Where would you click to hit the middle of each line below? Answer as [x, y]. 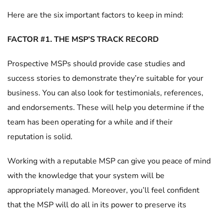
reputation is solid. [41, 137]
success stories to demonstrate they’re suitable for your [105, 78]
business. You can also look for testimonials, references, [105, 93]
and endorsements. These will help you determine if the [106, 108]
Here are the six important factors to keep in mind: [96, 15]
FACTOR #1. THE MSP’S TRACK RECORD [83, 39]
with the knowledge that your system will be [86, 176]
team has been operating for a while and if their [90, 122]
